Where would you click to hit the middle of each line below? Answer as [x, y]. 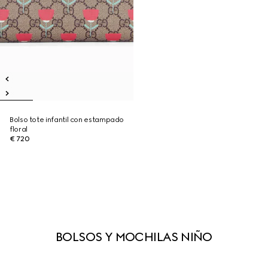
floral [19, 129]
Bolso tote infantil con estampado [67, 120]
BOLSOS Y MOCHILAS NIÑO [134, 237]
